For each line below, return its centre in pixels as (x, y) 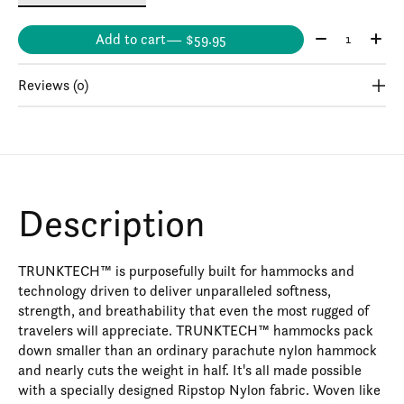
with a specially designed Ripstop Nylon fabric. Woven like (199, 390)
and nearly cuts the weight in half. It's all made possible (190, 371)
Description (111, 223)
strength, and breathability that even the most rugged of (193, 311)
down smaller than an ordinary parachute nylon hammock (197, 351)
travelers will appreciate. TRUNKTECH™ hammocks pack (196, 331)
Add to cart (130, 40)
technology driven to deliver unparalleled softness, (174, 291)
